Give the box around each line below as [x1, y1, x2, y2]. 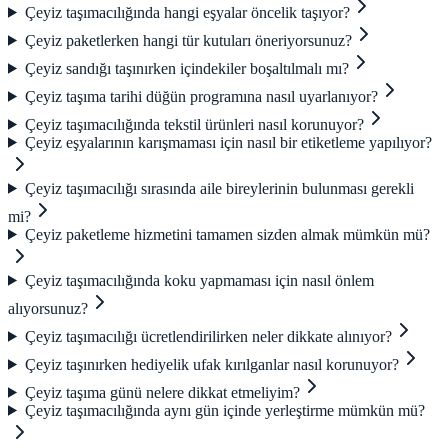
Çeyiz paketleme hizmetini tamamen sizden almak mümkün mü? [24, 225, 430, 243]
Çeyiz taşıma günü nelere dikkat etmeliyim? [24, 383, 300, 401]
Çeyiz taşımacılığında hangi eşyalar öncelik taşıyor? [24, 3, 350, 21]
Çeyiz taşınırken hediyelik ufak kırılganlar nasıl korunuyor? [24, 355, 399, 373]
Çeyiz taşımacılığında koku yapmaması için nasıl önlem [24, 271, 374, 289]
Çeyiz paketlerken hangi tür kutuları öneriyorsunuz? [24, 31, 352, 49]
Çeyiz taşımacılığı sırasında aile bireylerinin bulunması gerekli [24, 179, 414, 197]
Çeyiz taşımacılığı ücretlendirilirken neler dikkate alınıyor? [24, 327, 392, 345]
